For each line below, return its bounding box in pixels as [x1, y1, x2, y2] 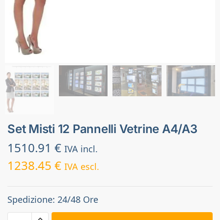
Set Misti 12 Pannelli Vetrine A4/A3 [7, 122, 197, 137]
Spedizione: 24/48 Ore [7, 193, 98, 206]
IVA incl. [64, 142, 98, 155]
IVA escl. [64, 160, 99, 172]
